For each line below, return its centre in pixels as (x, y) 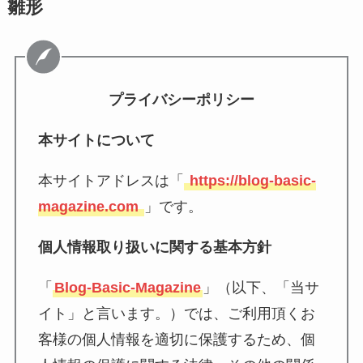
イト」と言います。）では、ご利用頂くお (176, 313)
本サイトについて (96, 140)
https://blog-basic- (250, 180)
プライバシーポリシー (181, 99)
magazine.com (90, 206)
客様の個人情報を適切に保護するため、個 (176, 339)
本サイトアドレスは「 (111, 180)
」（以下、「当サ (261, 287)
